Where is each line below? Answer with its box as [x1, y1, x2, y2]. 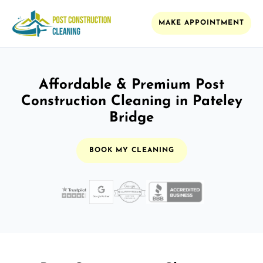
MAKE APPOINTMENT [159, 19, 244, 27]
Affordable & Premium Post [39, 77, 224, 92]
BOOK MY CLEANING [89, 146, 174, 154]
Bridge [109, 110, 154, 125]
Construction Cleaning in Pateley [21, 94, 242, 109]
